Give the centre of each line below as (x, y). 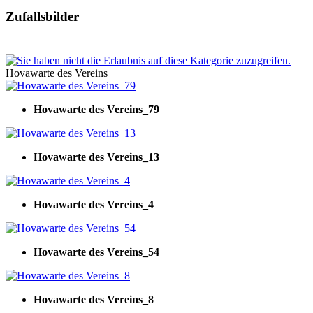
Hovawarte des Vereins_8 (94, 299)
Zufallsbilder (42, 16)
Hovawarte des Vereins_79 (96, 109)
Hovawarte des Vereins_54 (96, 252)
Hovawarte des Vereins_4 (94, 204)
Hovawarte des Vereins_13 (96, 156)
